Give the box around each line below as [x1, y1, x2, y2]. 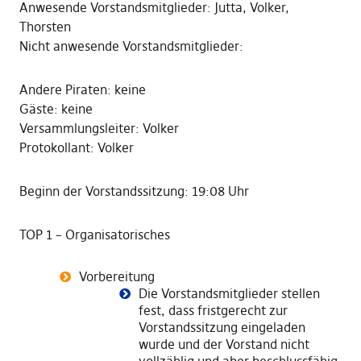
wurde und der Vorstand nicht [138, 336, 309, 352]
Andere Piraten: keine [19, 81, 146, 98]
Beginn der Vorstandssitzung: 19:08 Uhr [19, 183, 249, 199]
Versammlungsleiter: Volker [19, 120, 179, 136]
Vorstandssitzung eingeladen [138, 319, 305, 335]
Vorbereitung [78, 268, 155, 284]
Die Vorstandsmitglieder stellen [138, 285, 320, 301]
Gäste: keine [19, 101, 93, 117]
